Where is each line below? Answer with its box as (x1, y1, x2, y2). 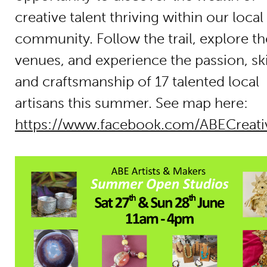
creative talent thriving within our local (15, 8, 263, 26)
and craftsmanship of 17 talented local (15, 73, 259, 90)
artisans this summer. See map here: (15, 94, 248, 111)
